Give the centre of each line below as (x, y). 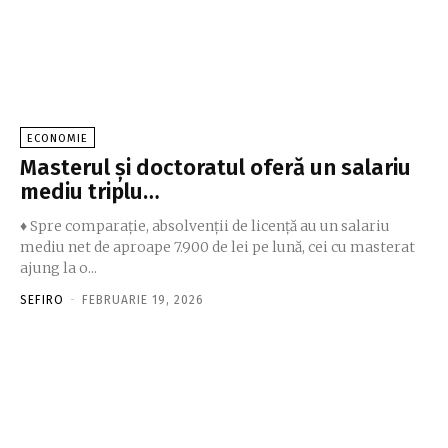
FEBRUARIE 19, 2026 (143, 300)
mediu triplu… (90, 192)
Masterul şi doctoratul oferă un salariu (215, 168)
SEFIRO (42, 300)
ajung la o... (58, 268)
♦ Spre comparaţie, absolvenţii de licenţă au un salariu (205, 226)
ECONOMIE (57, 139)
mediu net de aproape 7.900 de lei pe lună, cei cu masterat (217, 247)
